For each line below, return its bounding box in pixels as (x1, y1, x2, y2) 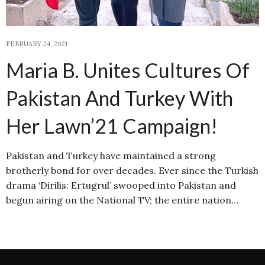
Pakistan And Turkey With (6, 86, 233, 111)
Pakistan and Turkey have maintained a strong (6, 150, 216, 162)
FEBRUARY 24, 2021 (6, 40, 67, 49)
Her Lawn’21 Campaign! (6, 114, 218, 138)
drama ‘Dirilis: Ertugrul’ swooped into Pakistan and (6, 179, 236, 192)
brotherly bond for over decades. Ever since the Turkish (6, 164, 258, 177)
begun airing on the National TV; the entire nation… (6, 194, 238, 206)
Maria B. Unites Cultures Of (6, 58, 250, 83)
